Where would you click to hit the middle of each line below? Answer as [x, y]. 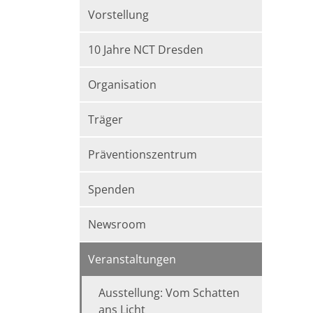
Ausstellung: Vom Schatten [169, 293]
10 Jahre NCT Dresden [146, 50]
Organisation [122, 85]
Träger [105, 119]
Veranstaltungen [132, 259]
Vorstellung [118, 15]
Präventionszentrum [143, 154]
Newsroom [117, 224]
